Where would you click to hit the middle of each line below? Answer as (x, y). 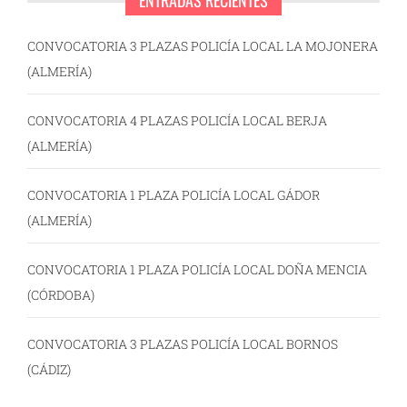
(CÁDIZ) (49, 370)
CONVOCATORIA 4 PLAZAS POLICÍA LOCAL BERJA (177, 121)
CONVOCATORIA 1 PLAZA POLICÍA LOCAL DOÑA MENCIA (197, 270)
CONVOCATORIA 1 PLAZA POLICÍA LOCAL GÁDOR (174, 195)
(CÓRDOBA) (61, 295)
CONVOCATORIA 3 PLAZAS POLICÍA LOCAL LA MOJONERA (203, 46)
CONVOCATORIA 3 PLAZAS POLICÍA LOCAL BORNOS (183, 344)
